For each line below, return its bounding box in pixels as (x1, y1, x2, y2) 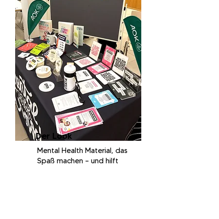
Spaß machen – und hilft (37, 156, 118, 165)
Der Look (36, 131, 72, 141)
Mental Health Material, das (37, 146, 128, 155)
